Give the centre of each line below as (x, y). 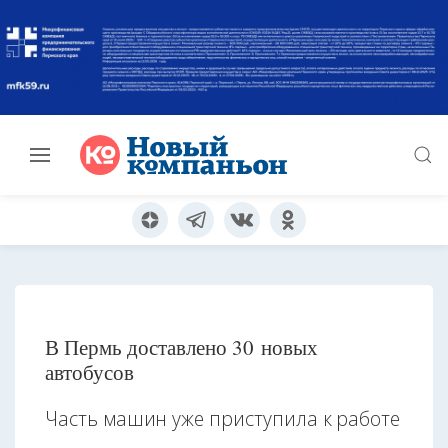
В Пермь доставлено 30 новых (181, 347)
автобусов (89, 372)
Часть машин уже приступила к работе (223, 419)
